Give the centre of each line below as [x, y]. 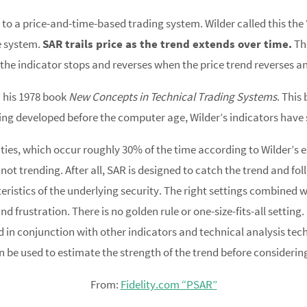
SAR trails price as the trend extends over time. [167, 44]
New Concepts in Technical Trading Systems [173, 97]
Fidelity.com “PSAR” [169, 284]
